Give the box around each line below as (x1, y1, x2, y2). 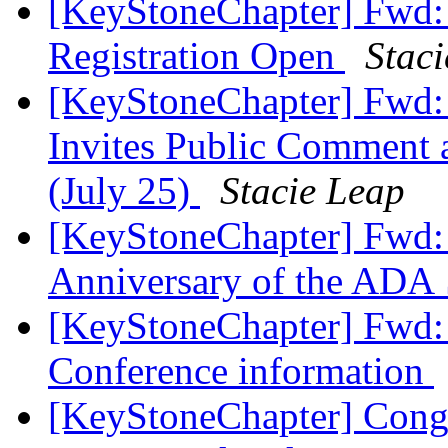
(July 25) (48, 169, 200, 213)
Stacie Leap (220, 169, 405, 213)
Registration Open (48, 34, 345, 78)
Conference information (48, 349, 434, 393)
